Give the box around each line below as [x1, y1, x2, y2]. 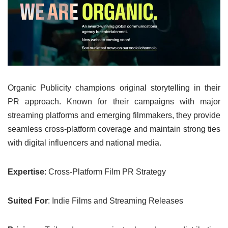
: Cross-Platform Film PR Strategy [44, 167, 166, 176]
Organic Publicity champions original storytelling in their [8, 83, 220, 92]
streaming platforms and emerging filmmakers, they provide [8, 110, 220, 120]
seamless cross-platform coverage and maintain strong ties [8, 124, 220, 133]
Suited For [8, 196, 48, 205]
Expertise [8, 167, 44, 176]
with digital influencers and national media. [8, 138, 161, 147]
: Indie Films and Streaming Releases [48, 196, 183, 205]
